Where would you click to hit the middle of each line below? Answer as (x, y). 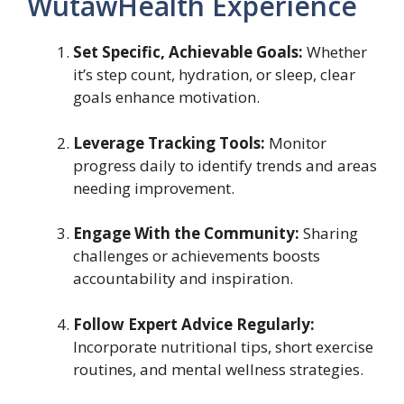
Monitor (296, 142)
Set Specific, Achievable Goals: (188, 52)
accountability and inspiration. (183, 279)
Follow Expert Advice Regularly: (194, 324)
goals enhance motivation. (166, 97)
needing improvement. (154, 188)
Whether (335, 52)
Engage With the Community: (186, 234)
